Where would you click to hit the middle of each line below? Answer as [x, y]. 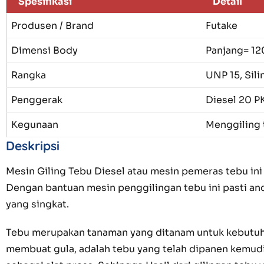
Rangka [29, 75]
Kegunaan [35, 125]
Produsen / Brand [52, 26]
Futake [222, 26]
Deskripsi [33, 146]
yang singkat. [37, 204]
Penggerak [37, 100]
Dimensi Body [44, 51]
